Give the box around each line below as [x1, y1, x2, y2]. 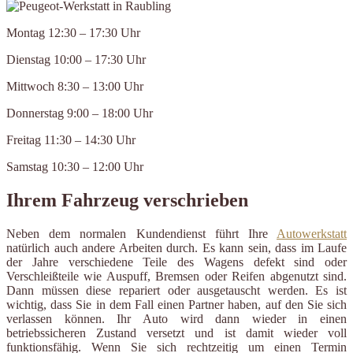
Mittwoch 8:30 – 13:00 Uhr [6, 80, 143, 94]
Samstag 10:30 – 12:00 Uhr [6, 160, 143, 174]
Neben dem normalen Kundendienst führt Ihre [6, 227, 277, 241]
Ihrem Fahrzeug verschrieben [6, 190, 248, 211]
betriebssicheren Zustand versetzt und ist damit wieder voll [6, 326, 347, 340]
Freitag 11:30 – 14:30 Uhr [6, 133, 136, 147]
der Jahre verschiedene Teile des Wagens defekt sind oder [6, 255, 347, 269]
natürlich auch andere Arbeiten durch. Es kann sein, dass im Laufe [6, 241, 347, 255]
